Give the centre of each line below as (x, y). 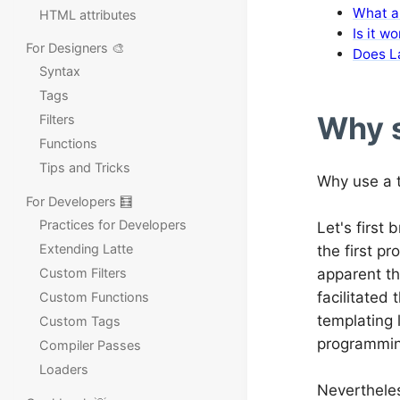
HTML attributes (87, 15)
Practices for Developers (112, 224)
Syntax (59, 71)
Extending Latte (86, 248)
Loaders (63, 369)
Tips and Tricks (84, 168)
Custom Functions (94, 296)
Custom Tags (79, 321)
